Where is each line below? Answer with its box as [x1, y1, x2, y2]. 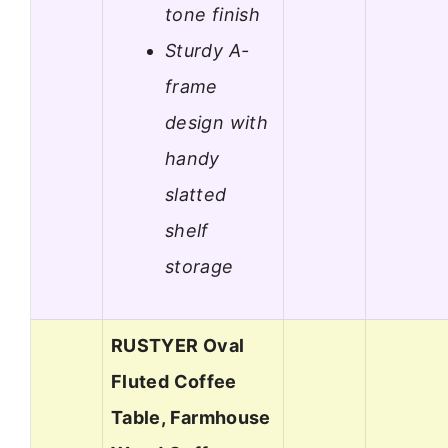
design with [165, 111, 268, 133]
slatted [165, 183, 227, 205]
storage [165, 255, 234, 277]
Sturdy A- [165, 39, 250, 61]
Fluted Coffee [111, 371, 237, 393]
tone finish [165, 3, 260, 25]
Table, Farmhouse [111, 407, 271, 429]
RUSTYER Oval [111, 335, 245, 357]
